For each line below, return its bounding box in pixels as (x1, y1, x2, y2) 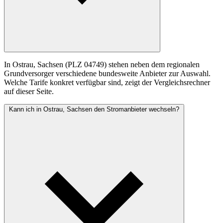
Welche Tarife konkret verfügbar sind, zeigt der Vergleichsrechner (4, 78, 210, 87)
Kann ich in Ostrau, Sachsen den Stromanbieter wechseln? (9, 106, 179, 113)
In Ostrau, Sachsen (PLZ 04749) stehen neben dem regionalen (4, 60, 200, 69)
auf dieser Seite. (4, 87, 54, 96)
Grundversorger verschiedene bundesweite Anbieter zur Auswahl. (4, 69, 211, 78)
